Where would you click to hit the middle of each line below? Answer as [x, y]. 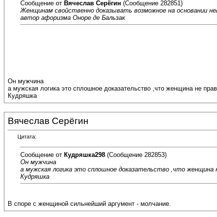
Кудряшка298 [85, 155]
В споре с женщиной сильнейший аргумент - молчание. [89, 204]
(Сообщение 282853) [136, 155]
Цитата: [27, 137]
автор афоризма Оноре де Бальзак [73, 17]
